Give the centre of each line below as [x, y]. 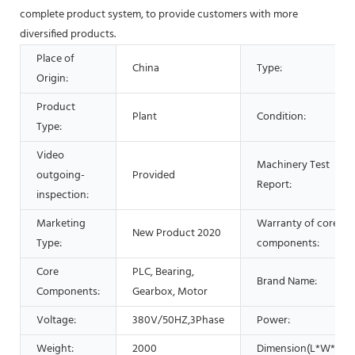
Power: [273, 320]
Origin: [52, 78]
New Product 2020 [177, 233]
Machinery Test [293, 165]
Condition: [281, 116]
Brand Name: [287, 281]
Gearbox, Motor [170, 292]
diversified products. [68, 34]
